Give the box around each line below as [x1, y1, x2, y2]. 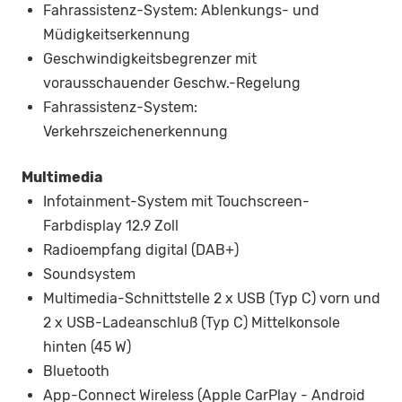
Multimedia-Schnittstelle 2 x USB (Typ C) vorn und [43, 290, 380, 308]
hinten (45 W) [43, 338, 131, 356]
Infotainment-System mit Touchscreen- [43, 193, 310, 211]
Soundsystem [43, 266, 135, 284]
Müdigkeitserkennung [43, 26, 190, 44]
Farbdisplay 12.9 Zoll [43, 217, 179, 235]
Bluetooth [43, 363, 109, 380]
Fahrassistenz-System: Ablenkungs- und [43, 2, 319, 20]
